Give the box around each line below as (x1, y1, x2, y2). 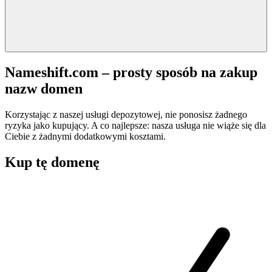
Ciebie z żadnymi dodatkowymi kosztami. (5, 131, 166, 141)
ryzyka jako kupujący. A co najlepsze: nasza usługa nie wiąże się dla (5, 120, 266, 131)
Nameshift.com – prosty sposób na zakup (5, 64, 257, 80)
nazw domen (5, 80, 83, 97)
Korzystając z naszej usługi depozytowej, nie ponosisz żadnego (5, 109, 247, 120)
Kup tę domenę (5, 154, 100, 170)
